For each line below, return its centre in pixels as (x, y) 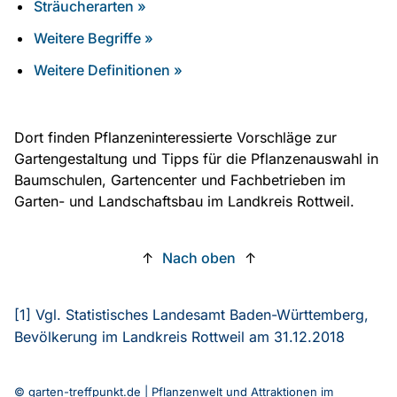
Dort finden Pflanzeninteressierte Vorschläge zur (175, 137)
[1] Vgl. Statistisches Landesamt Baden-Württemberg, (191, 314)
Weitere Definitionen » (109, 70)
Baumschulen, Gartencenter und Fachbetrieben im (180, 179)
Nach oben (198, 257)
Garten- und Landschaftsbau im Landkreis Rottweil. (184, 201)
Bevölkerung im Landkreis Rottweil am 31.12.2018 (179, 336)
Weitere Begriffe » (94, 38)
